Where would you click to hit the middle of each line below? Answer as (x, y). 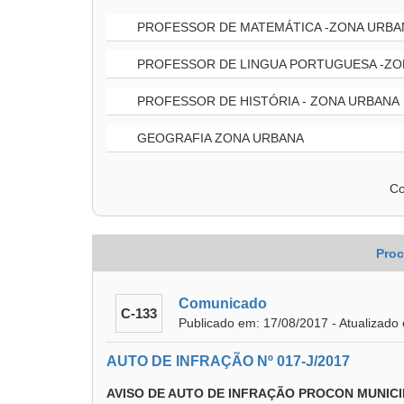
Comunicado (223, 303)
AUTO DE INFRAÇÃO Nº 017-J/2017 (228, 361)
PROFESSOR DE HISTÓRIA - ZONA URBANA (266, 101)
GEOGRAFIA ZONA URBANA (219, 138)
